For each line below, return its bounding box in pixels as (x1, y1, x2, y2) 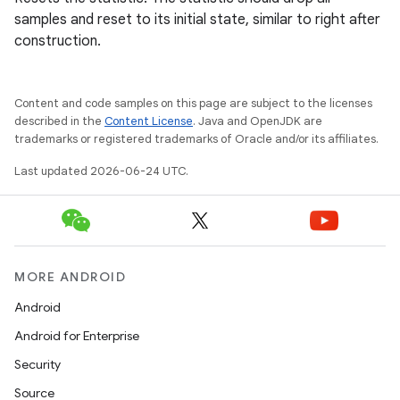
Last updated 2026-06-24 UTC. (14, 163, 188, 179)
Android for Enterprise (14, 328, 139, 344)
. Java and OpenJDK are (193, 113, 322, 129)
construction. (14, 32, 101, 50)
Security (14, 356, 61, 372)
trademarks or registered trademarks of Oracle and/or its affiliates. (14, 131, 379, 146)
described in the (14, 113, 104, 129)
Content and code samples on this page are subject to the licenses (14, 96, 372, 111)
